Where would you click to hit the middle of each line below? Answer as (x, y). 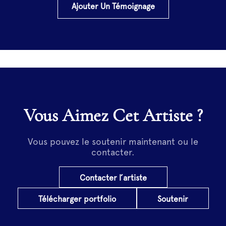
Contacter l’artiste (113, 178)
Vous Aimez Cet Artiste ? (118, 116)
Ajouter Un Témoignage (113, 7)
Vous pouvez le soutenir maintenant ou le (113, 142)
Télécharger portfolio (77, 199)
